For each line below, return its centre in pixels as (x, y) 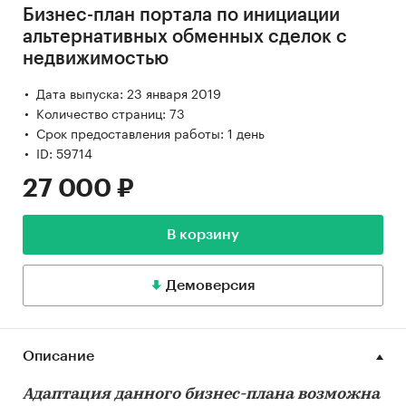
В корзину (203, 235)
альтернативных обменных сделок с (185, 38)
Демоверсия (210, 286)
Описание (58, 357)
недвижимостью (96, 59)
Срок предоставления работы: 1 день (150, 133)
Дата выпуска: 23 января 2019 (129, 93)
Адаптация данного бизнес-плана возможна (201, 395)
